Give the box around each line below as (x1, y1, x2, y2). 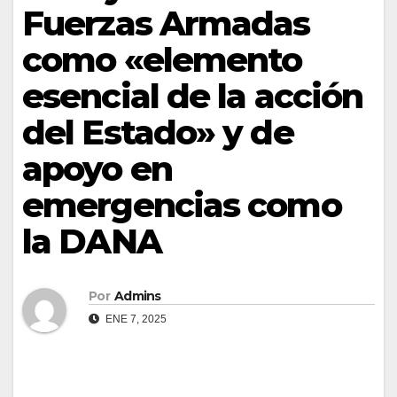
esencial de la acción (22, 75, 363, 117)
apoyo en (22, 148, 172, 190)
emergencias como (22, 184, 341, 226)
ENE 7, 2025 (103, 313, 167, 326)
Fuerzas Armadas (22, 3, 310, 44)
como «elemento (22, 39, 302, 81)
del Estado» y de (22, 112, 293, 153)
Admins (113, 288, 161, 305)
